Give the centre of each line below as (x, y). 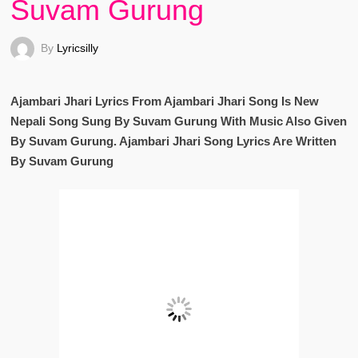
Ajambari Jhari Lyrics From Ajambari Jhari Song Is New (164, 101)
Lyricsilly (77, 48)
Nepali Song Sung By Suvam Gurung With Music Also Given (178, 121)
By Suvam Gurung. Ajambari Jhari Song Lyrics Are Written (173, 141)
